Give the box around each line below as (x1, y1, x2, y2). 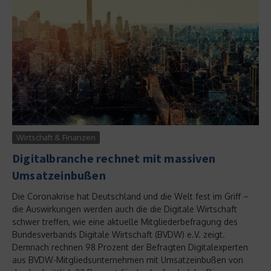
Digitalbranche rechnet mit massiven (12, 151, 216, 166)
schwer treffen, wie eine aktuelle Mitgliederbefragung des (12, 217, 238, 227)
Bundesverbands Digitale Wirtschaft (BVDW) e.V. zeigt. (12, 229, 225, 240)
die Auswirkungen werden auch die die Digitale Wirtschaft (12, 204, 237, 215)
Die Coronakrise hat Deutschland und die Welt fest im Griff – (12, 191, 249, 202)
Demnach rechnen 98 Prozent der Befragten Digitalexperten (12, 242, 248, 253)
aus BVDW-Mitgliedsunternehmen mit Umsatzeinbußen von (12, 255, 243, 266)
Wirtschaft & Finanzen (16, 132, 96, 143)
